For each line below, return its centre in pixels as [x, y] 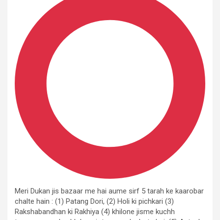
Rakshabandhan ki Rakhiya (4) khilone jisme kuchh [95, 212]
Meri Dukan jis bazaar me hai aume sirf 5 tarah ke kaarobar [109, 191]
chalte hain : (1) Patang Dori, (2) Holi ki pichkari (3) [94, 201]
